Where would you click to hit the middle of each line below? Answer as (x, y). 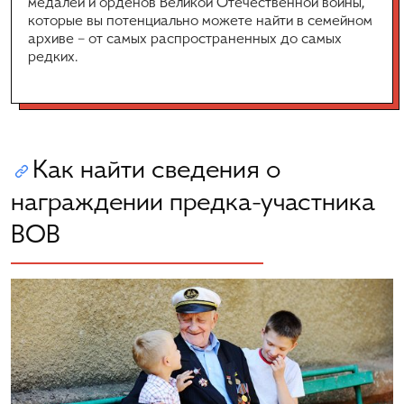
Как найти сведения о (156, 171)
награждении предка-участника (193, 203)
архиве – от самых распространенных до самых (185, 40)
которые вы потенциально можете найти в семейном (200, 22)
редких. (53, 58)
